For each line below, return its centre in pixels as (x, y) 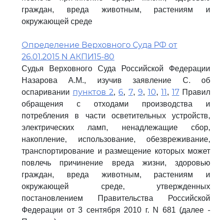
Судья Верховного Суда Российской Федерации (116, 69)
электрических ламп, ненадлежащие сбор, (116, 127)
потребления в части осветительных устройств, (116, 116)
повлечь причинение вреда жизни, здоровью (116, 163)
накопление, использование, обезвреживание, (116, 139)
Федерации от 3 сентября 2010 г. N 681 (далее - (116, 210)
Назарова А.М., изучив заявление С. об (116, 80)
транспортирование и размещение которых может (116, 151)
